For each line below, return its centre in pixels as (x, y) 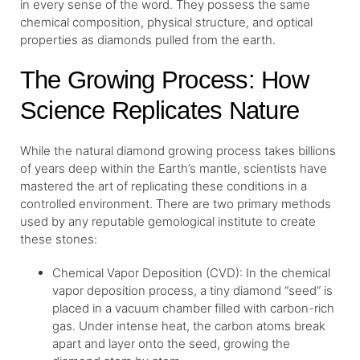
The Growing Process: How (164, 80)
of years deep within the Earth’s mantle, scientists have (174, 168)
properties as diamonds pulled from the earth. (148, 39)
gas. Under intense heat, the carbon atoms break (189, 325)
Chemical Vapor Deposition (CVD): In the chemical (191, 272)
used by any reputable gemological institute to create (168, 221)
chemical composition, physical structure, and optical (166, 22)
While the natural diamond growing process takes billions (178, 150)
